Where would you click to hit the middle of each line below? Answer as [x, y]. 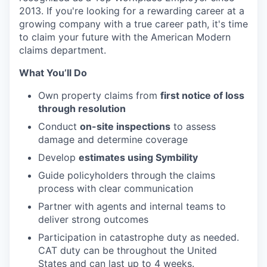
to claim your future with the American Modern [125, 37]
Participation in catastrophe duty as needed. [139, 237]
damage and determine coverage [113, 139]
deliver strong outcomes [93, 219]
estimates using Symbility [138, 157]
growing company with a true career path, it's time [133, 24]
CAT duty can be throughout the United [128, 250]
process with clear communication [116, 188]
